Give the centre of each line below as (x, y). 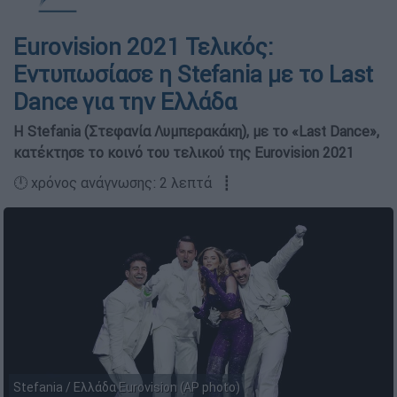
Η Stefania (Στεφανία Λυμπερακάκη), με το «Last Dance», (196, 131)
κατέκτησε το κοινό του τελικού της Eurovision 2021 (184, 152)
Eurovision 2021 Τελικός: (143, 47)
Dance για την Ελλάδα (125, 102)
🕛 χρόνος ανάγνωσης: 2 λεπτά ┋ (122, 183)
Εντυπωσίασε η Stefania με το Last (193, 74)
